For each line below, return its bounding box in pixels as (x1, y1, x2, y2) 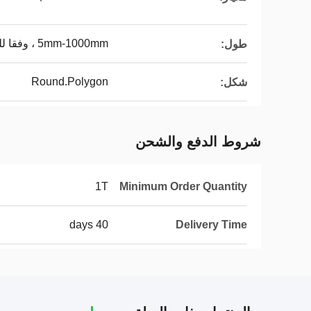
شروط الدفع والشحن (135, 134, 261, 149)
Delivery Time (176, 219, 247, 230)
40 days (96, 219, 108, 230)
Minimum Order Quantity (119, 180, 247, 192)
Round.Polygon (31, 76, 108, 87)
